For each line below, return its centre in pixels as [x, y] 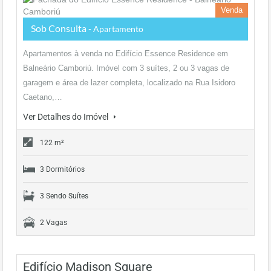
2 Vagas [54, 223]
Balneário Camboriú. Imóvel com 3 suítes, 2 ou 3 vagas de [126, 68]
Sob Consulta [60, 28]
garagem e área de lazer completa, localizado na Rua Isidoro [129, 83]
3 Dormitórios [62, 169]
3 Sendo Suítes [64, 196]
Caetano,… [43, 97]
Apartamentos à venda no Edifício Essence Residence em [126, 54]
